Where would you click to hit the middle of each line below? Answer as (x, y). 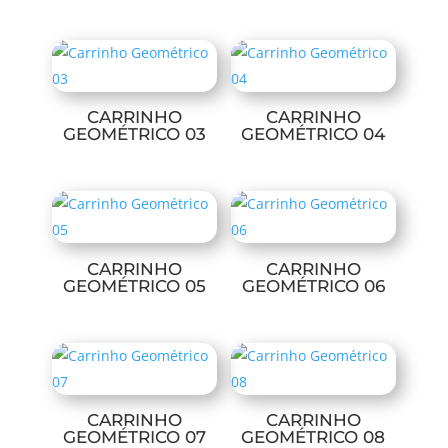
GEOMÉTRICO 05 (135, 285)
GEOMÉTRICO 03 (135, 134)
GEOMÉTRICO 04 (313, 134)
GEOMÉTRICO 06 (313, 285)
